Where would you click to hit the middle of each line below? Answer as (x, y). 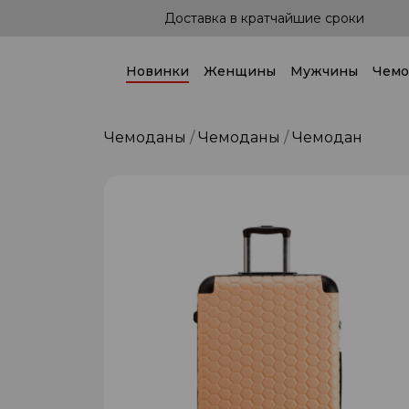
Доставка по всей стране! (264, 18)
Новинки (157, 71)
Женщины (240, 71)
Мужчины (324, 71)
